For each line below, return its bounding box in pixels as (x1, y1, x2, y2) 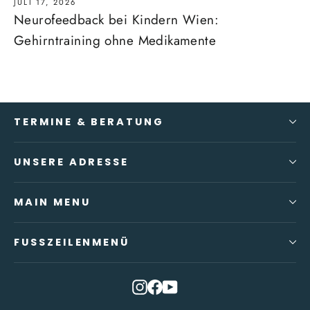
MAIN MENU (14, 194, 91, 209)
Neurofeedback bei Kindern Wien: (14, 10, 219, 29)
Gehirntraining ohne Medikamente (14, 30, 217, 50)
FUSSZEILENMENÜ (14, 235, 130, 249)
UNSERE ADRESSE (14, 154, 129, 169)
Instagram (147, 276, 197, 293)
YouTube (177, 276, 221, 293)
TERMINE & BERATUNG (14, 114, 164, 129)
